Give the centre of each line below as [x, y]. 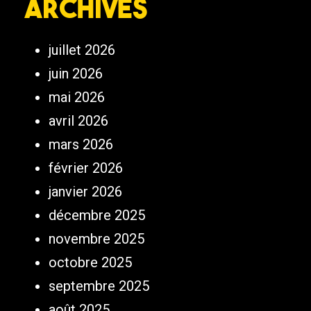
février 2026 [86, 168]
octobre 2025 [90, 263]
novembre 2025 [96, 239]
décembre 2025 [97, 216]
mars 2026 [81, 145]
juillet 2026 [82, 50]
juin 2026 [76, 74]
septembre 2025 [99, 286]
